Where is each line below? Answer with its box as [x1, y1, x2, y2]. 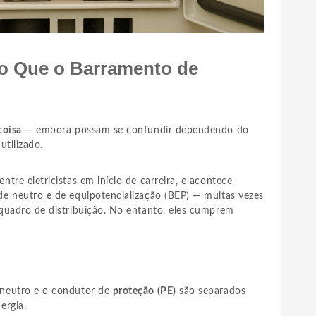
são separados [176, 286, 246, 297]
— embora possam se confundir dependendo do [21, 126, 249, 136]
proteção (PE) [112, 286, 176, 297]
